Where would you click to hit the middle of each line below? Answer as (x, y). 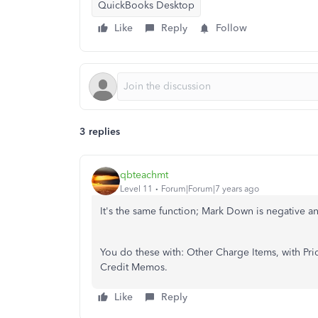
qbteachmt (144, 175)
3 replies (100, 132)
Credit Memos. (134, 267)
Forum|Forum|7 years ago (210, 188)
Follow (231, 28)
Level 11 (136, 188)
